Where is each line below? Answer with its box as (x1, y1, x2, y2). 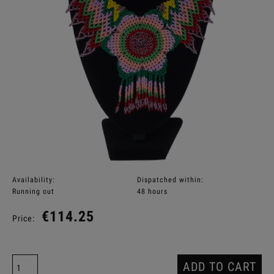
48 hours (137, 187, 168, 196)
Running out (12, 187, 54, 196)
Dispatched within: (137, 175, 204, 184)
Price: (12, 213, 35, 223)
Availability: (12, 175, 55, 184)
